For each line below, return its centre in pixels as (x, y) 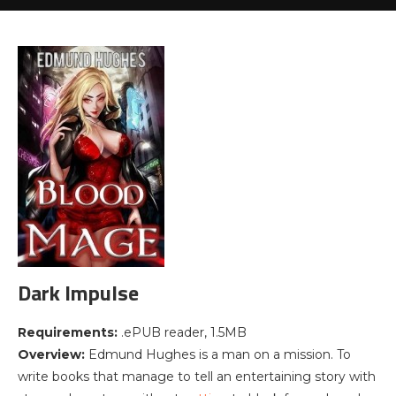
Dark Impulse (78, 293)
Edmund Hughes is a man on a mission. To (220, 354)
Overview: (53, 354)
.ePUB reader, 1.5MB (182, 332)
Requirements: (68, 332)
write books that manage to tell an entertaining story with (197, 377)
